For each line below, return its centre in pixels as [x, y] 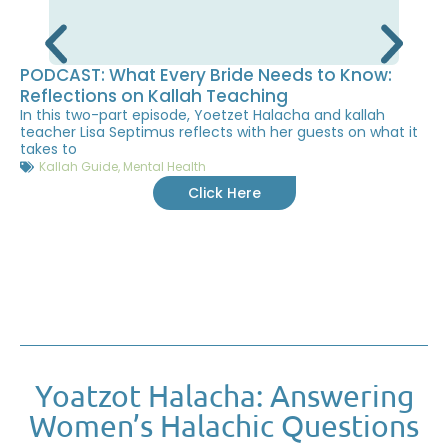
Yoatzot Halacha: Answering [224, 396]
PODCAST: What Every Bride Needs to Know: [206, 74]
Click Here [224, 192]
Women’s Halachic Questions [224, 426]
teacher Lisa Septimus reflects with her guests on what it [219, 131]
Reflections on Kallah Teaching [154, 95]
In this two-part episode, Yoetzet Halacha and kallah [202, 114]
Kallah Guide [78, 166]
